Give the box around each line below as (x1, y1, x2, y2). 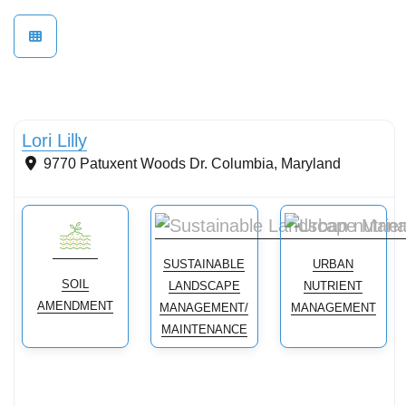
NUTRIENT (304, 279, 363, 294)
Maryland (281, 156, 341, 172)
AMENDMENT (37, 299, 114, 314)
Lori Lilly (22, 130, 87, 151)
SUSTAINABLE (163, 257, 246, 272)
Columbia (211, 156, 274, 172)
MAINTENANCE (160, 323, 247, 337)
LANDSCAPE (168, 279, 240, 294)
